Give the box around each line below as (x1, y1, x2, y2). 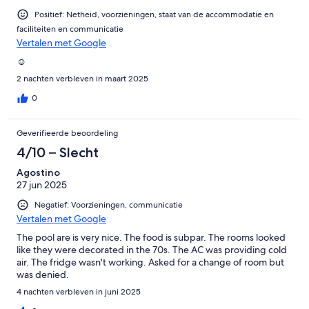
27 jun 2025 (17, 178, 67, 191)
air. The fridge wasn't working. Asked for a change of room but (17, 255, 284, 268)
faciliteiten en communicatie (17, 23, 123, 34)
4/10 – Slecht (17, 143, 99, 161)
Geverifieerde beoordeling (17, 127, 118, 139)
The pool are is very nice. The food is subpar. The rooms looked (17, 230, 286, 243)
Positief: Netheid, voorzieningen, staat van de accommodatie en (34, 8, 274, 20)
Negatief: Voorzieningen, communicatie (34, 199, 183, 210)
